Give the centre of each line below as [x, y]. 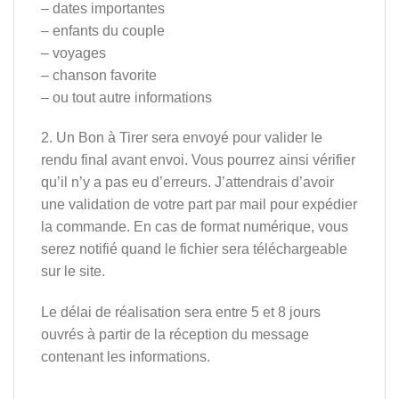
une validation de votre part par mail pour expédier [199, 205]
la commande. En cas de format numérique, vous [195, 227]
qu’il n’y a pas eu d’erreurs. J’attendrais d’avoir [187, 183]
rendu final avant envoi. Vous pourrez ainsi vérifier [198, 160]
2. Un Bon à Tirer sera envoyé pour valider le [182, 138]
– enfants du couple [103, 30]
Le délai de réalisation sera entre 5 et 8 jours [181, 313]
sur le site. [73, 272]
